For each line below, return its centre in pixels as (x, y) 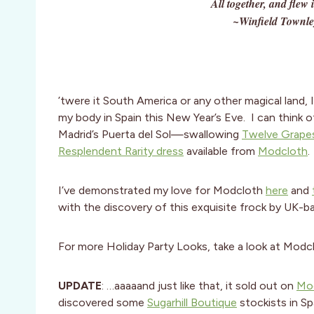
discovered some (103, 303)
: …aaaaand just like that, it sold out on (199, 286)
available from (221, 151)
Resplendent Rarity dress (121, 151)
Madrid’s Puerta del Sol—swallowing (150, 135)
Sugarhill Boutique (192, 303)
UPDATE (80, 286)
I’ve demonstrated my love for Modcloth (162, 191)
